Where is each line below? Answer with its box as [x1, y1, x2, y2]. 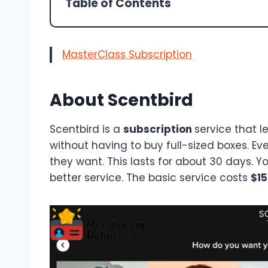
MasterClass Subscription [62, 47, 192, 62]
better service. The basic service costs [50, 170, 251, 185]
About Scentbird [50, 89, 193, 112]
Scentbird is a [50, 122, 123, 137]
